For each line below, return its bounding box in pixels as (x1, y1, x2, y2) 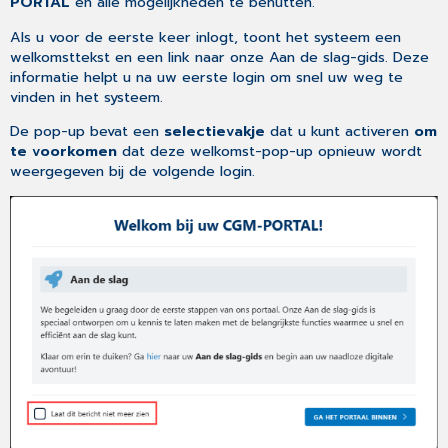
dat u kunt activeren (265, 120, 415, 143)
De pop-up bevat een (10, 120, 165, 143)
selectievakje (164, 120, 266, 143)
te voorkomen (10, 140, 118, 163)
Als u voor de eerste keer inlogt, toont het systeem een (10, 25, 402, 48)
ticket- (69, 44, 117, 67)
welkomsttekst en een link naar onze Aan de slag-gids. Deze (10, 45, 430, 68)
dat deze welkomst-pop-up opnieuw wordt (117, 140, 423, 163)
